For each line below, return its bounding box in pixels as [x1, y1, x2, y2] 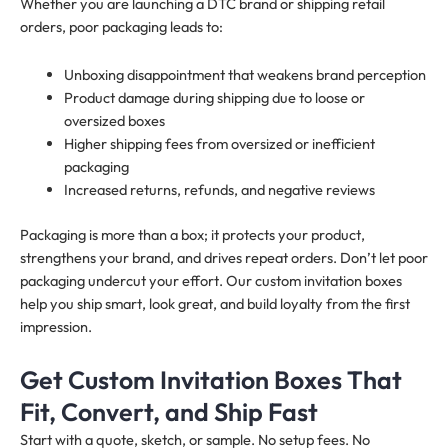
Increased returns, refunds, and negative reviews [63, 180, 375, 200]
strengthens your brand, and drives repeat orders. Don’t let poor [20, 248, 428, 268]
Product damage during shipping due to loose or [63, 88, 365, 108]
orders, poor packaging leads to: [20, 16, 223, 36]
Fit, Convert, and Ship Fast [20, 395, 318, 428]
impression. [20, 317, 92, 337]
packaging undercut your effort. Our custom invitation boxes [20, 271, 402, 291]
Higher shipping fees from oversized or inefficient [63, 134, 375, 154]
